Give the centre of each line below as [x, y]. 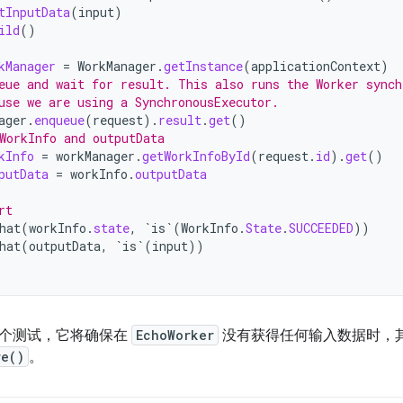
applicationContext [316, 66]
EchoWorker [175, 335]
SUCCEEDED [321, 228]
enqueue [59, 120]
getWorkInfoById [196, 156]
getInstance [203, 66]
